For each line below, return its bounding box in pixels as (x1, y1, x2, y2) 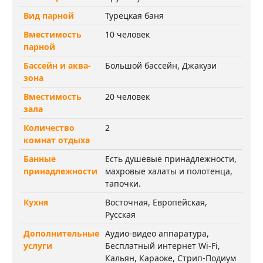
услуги (23, 240, 52, 251)
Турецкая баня (105, 9, 164, 21)
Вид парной (23, 9, 74, 21)
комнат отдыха (23, 134, 90, 146)
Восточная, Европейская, (105, 196, 207, 208)
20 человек (105, 90, 150, 102)
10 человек (105, 28, 150, 40)
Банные (23, 153, 56, 164)
